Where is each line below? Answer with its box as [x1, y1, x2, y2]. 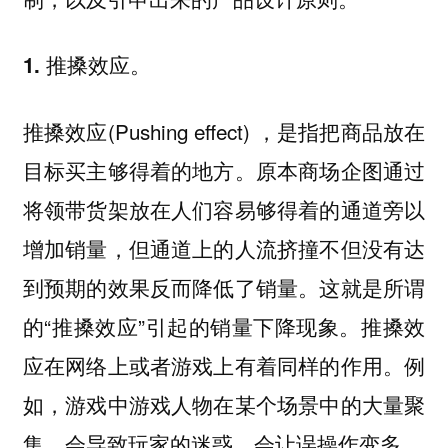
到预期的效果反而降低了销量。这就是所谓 [22, 271, 426, 302]
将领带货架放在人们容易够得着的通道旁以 [22, 193, 426, 224]
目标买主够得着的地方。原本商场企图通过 [22, 154, 426, 185]
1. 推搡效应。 [22, 50, 151, 80]
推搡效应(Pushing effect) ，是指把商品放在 [22, 115, 426, 146]
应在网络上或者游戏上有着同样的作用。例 [22, 349, 426, 380]
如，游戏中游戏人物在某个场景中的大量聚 [22, 388, 426, 419]
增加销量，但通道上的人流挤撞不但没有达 [22, 232, 426, 263]
